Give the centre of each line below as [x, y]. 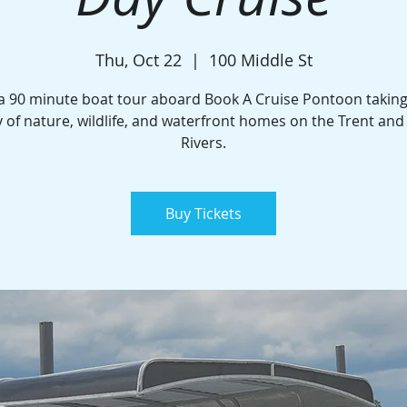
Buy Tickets [203, 213]
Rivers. [203, 143]
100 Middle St [260, 60]
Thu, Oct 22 [138, 60]
